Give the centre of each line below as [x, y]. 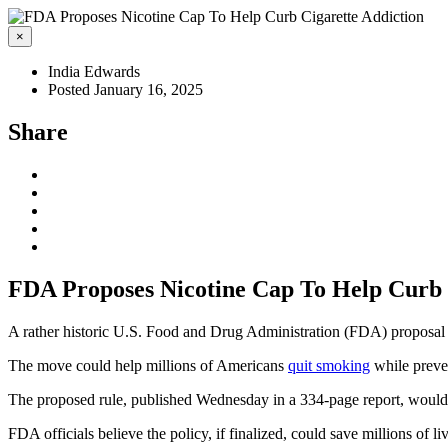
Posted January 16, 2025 [125, 89]
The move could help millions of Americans [148, 365]
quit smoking [329, 365]
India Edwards [94, 71]
